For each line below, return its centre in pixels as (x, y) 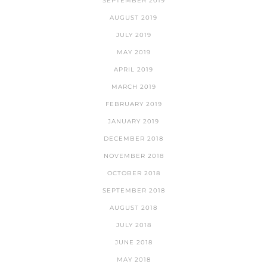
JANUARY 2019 (133, 122)
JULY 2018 (133, 225)
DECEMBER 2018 (133, 139)
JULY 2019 (133, 35)
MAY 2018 (133, 260)
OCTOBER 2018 (133, 173)
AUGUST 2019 (133, 18)
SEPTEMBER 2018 (133, 191)
